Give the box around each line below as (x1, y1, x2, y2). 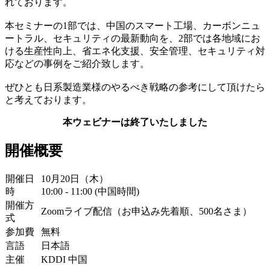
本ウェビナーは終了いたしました (63, 116, 207, 127)
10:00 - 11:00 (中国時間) (41, 186, 139, 196)
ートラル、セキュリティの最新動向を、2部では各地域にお (5, 33, 260, 43)
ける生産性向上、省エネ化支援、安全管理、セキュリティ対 (5, 45, 265, 56)
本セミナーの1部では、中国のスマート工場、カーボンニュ (5, 20, 260, 31)
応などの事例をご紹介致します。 (5, 58, 149, 69)
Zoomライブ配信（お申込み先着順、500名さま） (41, 206, 252, 216)
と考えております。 (5, 94, 92, 105)
